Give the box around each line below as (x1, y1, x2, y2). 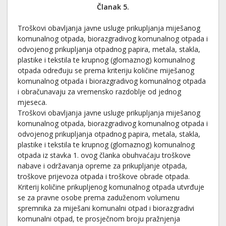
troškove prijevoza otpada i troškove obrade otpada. (18, 172, 190, 181)
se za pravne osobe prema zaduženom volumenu (18, 193, 180, 202)
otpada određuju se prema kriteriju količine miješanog (18, 66, 194, 75)
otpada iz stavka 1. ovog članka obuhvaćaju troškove (18, 150, 191, 160)
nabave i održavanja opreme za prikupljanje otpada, (18, 161, 187, 171)
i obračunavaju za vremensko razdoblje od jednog (18, 87, 181, 96)
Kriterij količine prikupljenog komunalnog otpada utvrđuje (18, 182, 204, 192)
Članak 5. (97, 2, 129, 12)
